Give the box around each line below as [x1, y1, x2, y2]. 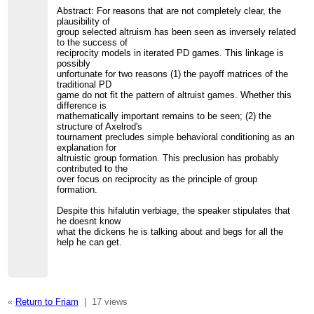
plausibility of [57, 16, 111, 27]
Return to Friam [15, 296, 78, 307]
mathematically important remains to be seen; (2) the [57, 111, 272, 122]
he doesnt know [57, 216, 121, 227]
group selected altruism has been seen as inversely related [57, 27, 296, 38]
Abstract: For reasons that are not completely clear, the [57, 6, 282, 17]
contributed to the [57, 163, 128, 175]
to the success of [57, 37, 128, 48]
